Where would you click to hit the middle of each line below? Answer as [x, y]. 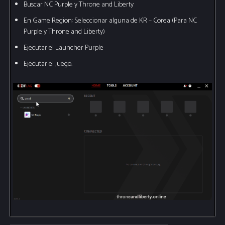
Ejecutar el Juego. [48, 64]
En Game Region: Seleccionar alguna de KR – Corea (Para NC [110, 21]
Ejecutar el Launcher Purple [64, 48]
